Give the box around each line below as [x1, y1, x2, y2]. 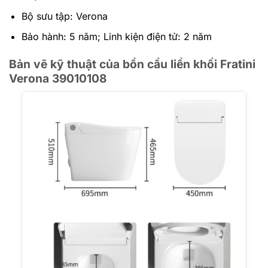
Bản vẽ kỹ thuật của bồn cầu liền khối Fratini [9, 56, 255, 71]
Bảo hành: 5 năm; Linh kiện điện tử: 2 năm [21, 31, 212, 43]
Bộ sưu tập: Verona [21, 10, 108, 22]
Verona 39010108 [9, 71, 106, 86]
